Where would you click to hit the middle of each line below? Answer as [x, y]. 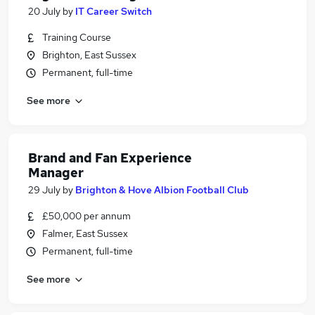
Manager [56, 173]
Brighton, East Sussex [89, 55]
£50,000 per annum [86, 216]
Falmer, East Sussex [85, 233]
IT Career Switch [114, 11]
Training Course [77, 37]
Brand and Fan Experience [110, 158]
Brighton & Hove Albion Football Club [162, 190]
